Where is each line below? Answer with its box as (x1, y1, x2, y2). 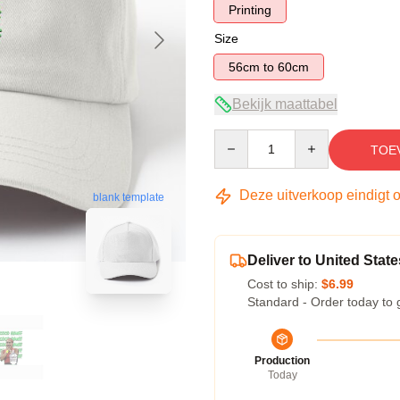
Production (254, 354, 310, 367)
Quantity (213, 130, 261, 145)
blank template (93, 191, 164, 204)
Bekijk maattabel (232, 96, 337, 112)
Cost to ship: (247, 277, 321, 291)
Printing (229, 3, 271, 17)
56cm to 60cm (278, 60, 309, 74)
